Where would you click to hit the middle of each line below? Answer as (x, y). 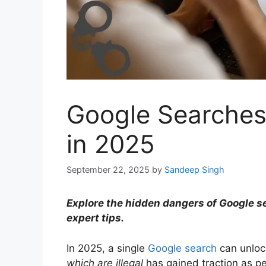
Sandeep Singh (194, 170)
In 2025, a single (107, 248)
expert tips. (95, 218)
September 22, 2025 (108, 170)
